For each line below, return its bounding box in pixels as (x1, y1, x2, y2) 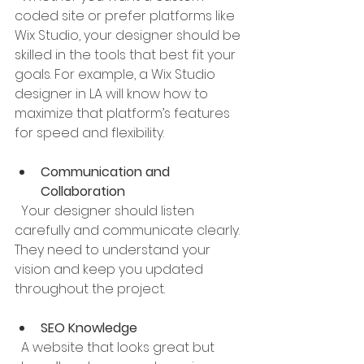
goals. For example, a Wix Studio (15, 65, 219, 84)
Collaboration (41, 182, 125, 201)
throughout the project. (15, 279, 165, 299)
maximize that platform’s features (15, 104, 233, 123)
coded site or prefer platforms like (15, 6, 238, 26)
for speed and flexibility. (15, 123, 164, 143)
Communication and (41, 162, 173, 182)
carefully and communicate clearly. (15, 221, 243, 240)
